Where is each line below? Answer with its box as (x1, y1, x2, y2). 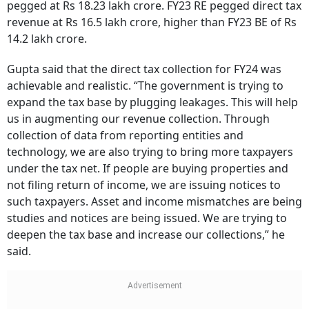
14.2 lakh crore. (7, 31, 90, 47)
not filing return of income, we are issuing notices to (7, 177, 281, 193)
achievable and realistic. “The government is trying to (7, 78, 283, 94)
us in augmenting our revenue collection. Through (7, 111, 270, 127)
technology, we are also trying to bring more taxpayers (7, 144, 293, 160)
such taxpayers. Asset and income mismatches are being (7, 194, 302, 210)
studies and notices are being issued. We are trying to (7, 210, 287, 226)
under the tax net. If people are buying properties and (7, 161, 288, 177)
